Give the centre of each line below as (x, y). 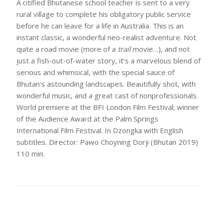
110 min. (30, 154)
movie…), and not (160, 49)
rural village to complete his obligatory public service (103, 14)
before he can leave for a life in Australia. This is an (100, 26)
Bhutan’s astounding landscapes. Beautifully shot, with (106, 84)
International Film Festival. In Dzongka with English (100, 131)
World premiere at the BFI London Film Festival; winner (108, 107)
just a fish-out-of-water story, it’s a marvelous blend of (108, 61)
